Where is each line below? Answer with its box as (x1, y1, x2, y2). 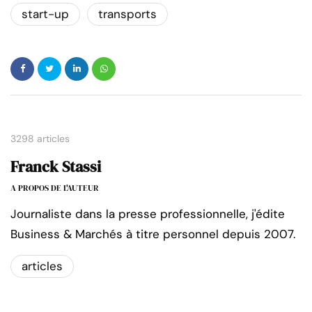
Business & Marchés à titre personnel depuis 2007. (10, 226, 295, 242)
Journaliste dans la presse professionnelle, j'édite (10, 205, 285, 221)
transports (98, 6, 157, 22)
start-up (22, 6, 69, 22)
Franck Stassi (10, 155, 101, 177)
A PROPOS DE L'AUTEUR (10, 182, 99, 194)
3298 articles (10, 132, 70, 145)
